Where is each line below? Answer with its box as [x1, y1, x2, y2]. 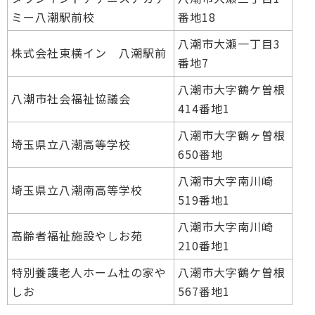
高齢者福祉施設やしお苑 [11, 226, 143, 244]
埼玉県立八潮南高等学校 [11, 181, 143, 198]
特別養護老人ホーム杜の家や [11, 263, 167, 281]
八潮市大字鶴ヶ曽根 [178, 126, 285, 143]
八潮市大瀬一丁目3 [178, 34, 281, 52]
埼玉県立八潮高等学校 [11, 135, 131, 153]
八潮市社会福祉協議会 [11, 89, 131, 107]
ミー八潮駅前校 [11, 8, 95, 25]
